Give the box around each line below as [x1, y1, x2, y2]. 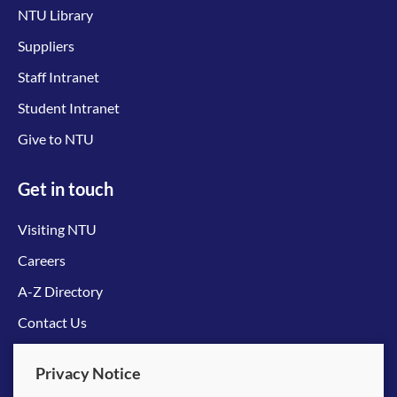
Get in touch [18, 178, 113, 200]
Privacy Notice [35, 363, 141, 383]
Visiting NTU [18, 221, 97, 238]
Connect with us [18, 345, 144, 367]
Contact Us [18, 314, 87, 331]
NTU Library [18, 6, 93, 24]
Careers [18, 252, 66, 269]
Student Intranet [18, 99, 120, 117]
